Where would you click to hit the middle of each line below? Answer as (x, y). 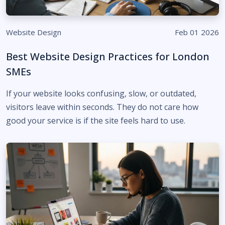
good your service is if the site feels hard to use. (96, 121)
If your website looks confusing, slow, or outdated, (101, 93)
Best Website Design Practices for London (108, 57)
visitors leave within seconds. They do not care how (102, 107)
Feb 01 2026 (197, 32)
